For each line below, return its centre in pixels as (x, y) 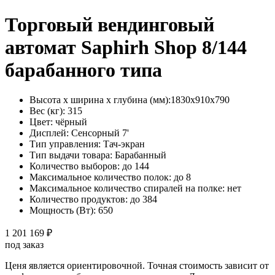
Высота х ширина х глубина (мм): (100, 100)
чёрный (70, 122)
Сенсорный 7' (99, 133)
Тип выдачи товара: (71, 155)
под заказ (24, 245)
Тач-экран (123, 144)
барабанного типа (83, 70)
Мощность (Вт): (63, 211)
